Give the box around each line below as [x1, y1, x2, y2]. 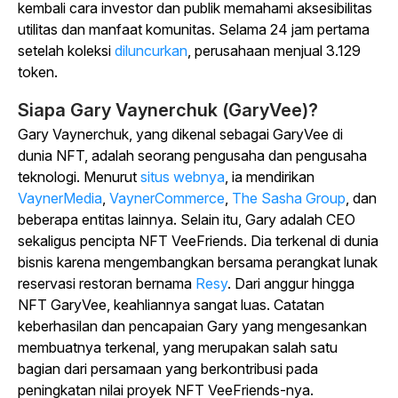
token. [18, 63, 58, 81]
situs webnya [137, 168, 225, 186]
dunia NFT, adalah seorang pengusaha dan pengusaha [18, 147, 367, 164]
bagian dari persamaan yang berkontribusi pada [18, 360, 318, 378]
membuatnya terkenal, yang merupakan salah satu [18, 338, 338, 356]
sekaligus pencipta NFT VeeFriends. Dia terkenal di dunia [18, 232, 378, 250]
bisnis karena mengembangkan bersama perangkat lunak [18, 253, 378, 271]
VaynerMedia [18, 189, 102, 207]
